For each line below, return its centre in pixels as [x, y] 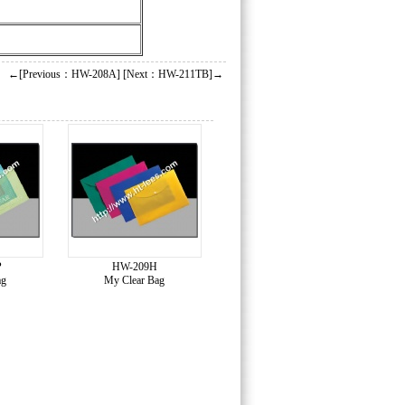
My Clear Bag [134, 280]
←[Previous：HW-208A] [64, 74]
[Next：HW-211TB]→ [173, 74]
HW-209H [134, 267]
